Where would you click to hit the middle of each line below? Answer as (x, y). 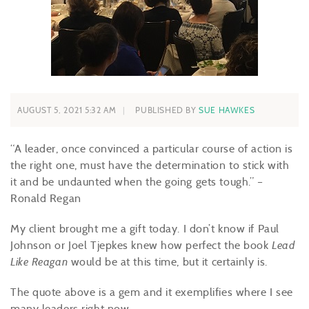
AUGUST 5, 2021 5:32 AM (67, 110)
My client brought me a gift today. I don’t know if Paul (145, 229)
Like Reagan (39, 262)
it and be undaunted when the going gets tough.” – (137, 182)
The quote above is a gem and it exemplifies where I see (152, 292)
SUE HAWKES (227, 110)
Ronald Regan (46, 198)
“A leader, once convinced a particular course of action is (152, 149)
